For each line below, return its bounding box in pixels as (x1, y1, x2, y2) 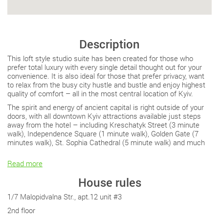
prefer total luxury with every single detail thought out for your (7, 62, 202, 72)
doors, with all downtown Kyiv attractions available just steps (7, 110, 201, 121)
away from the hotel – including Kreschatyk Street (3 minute (7, 119, 199, 130)
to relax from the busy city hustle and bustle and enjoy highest (7, 79, 205, 89)
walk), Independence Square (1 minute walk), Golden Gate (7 (7, 128, 198, 138)
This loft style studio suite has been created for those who (7, 53, 193, 63)
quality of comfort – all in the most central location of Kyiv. (7, 88, 193, 98)
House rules (78, 174, 141, 190)
